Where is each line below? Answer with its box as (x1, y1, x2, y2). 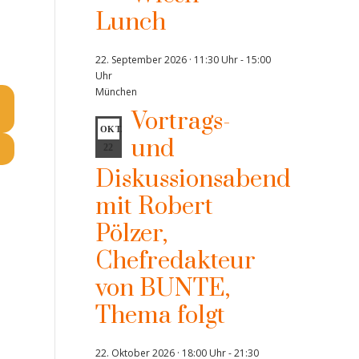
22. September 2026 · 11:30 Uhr (95, 53, 238, 67)
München (95, 85, 137, 99)
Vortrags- (131, 107, 231, 137)
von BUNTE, (95, 273, 230, 304)
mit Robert (95, 192, 213, 222)
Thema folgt (95, 301, 225, 331)
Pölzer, (95, 219, 167, 249)
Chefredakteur (95, 246, 256, 276)
